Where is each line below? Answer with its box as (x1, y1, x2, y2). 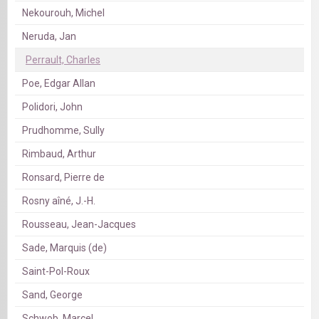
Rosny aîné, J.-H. (22, 195, 95, 207)
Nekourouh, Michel (22, 7, 105, 19)
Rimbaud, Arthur (22, 148, 96, 160)
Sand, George (22, 289, 83, 301)
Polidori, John (22, 101, 83, 113)
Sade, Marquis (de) (22, 242, 107, 254)
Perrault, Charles (26, 54, 100, 66)
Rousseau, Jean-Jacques (22, 219, 136, 231)
